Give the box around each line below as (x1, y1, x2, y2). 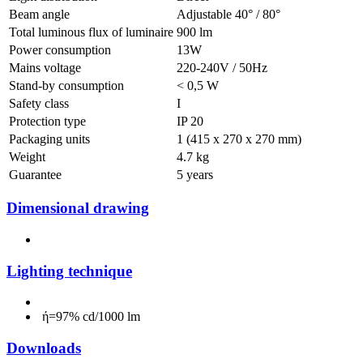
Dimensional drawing (6, 199, 149, 217)
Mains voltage (9, 60, 81, 75)
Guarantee (9, 167, 62, 181)
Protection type (9, 113, 86, 128)
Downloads (6, 340, 81, 357)
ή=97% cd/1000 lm (42, 310, 140, 324)
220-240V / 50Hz (177, 60, 267, 75)
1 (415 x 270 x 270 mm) (177, 131, 301, 146)
